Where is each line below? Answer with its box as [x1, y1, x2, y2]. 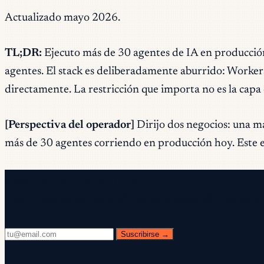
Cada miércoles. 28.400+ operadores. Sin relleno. [5, 191, 263, 206]
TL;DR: [5, 48, 42, 60]
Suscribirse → [121, 229, 169, 239]
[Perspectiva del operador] [5, 120, 134, 131]
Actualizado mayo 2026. [5, 12, 120, 24]
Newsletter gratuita [5, 171, 139, 187]
